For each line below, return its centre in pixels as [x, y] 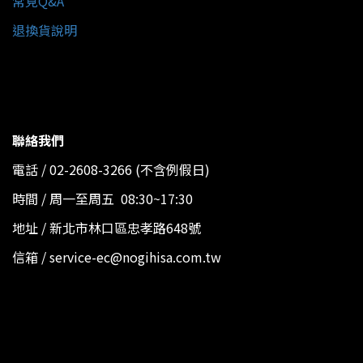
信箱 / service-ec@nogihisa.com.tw [117, 256]
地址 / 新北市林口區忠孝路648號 [107, 227]
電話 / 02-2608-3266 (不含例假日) [111, 169]
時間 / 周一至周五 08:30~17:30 [102, 198]
